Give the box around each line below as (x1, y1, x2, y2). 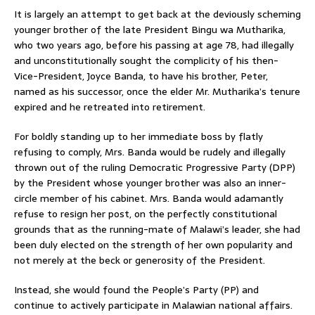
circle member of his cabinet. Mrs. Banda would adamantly (14, 190, 283, 206)
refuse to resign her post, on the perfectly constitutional (14, 205, 277, 221)
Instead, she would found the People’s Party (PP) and (14, 281, 259, 297)
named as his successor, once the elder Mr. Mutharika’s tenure (14, 83, 300, 99)
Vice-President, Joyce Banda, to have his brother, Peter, (14, 67, 268, 84)
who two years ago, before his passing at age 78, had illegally (14, 37, 294, 53)
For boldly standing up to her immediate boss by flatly (14, 128, 263, 144)
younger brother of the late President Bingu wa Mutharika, (14, 21, 285, 37)
